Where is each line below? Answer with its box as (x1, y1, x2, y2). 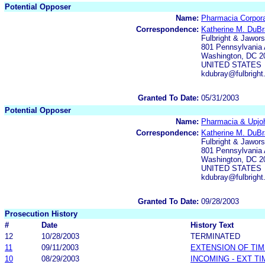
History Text (190, 220, 234, 230)
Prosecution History (5, 209, 77, 218)
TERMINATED (190, 231, 240, 241)
